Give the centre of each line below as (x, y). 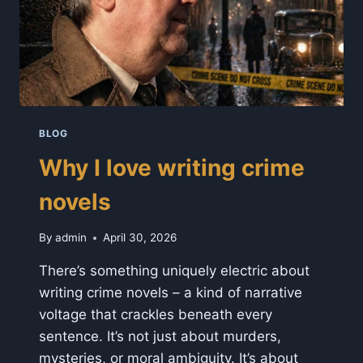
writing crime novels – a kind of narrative (171, 293)
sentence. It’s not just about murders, (160, 337)
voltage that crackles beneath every (156, 315)
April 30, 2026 (140, 238)
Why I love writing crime (172, 167)
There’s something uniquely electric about (174, 271)
